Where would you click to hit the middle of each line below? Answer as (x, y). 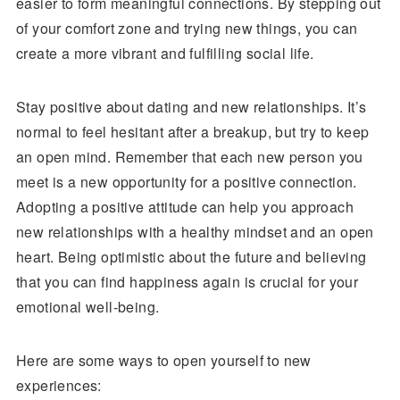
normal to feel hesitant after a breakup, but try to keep (192, 132)
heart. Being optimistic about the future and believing (191, 257)
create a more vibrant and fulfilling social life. (165, 53)
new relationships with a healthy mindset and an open (195, 232)
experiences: (58, 385)
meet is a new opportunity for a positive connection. (186, 182)
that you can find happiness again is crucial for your (187, 282)
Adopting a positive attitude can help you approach (184, 207)
